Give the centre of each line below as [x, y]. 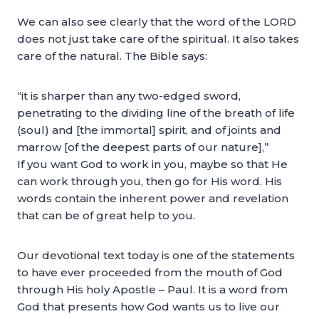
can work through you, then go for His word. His [150, 181]
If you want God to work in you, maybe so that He [152, 164]
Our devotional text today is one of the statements [156, 255]
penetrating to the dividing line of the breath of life [156, 113]
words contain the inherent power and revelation [153, 198]
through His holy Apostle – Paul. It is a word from [152, 289]
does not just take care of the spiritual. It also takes [158, 39]
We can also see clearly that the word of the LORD [157, 22]
